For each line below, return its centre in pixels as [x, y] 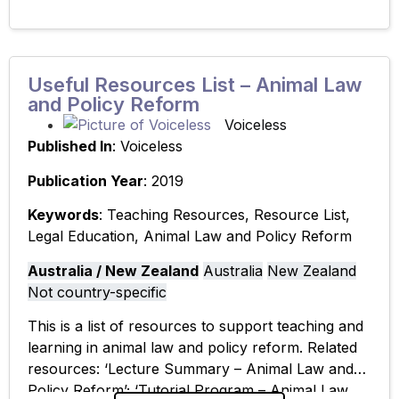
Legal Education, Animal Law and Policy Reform [190, 236]
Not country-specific [97, 292]
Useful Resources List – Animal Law [195, 85]
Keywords [63, 215]
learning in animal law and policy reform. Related [192, 348]
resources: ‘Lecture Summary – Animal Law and [191, 369]
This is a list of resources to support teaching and [195, 326]
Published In [70, 147]
